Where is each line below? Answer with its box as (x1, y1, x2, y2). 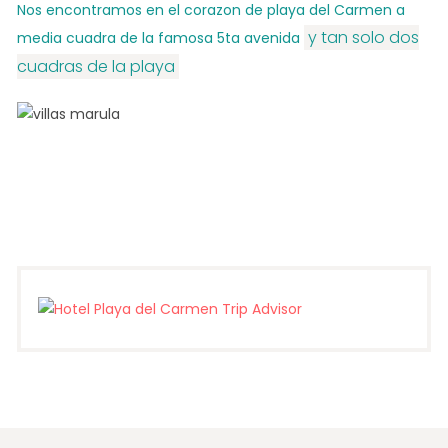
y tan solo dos (307, 25, 419, 49)
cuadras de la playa (16, 54, 175, 78)
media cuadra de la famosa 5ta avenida (16, 27, 304, 48)
